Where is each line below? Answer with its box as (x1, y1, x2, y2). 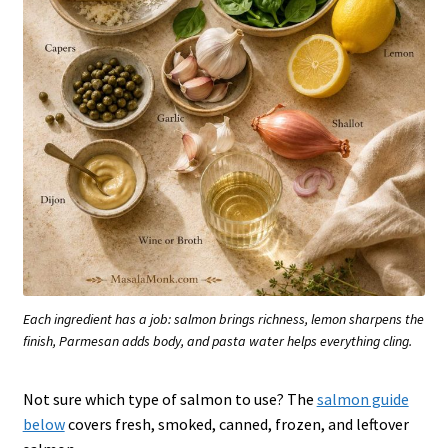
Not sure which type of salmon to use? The (22, 389, 317, 410)
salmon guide (316, 389, 409, 410)
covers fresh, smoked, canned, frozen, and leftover (64, 414, 409, 435)
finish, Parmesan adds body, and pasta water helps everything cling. (23, 332, 412, 351)
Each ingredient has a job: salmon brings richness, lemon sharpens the (23, 310, 424, 329)
